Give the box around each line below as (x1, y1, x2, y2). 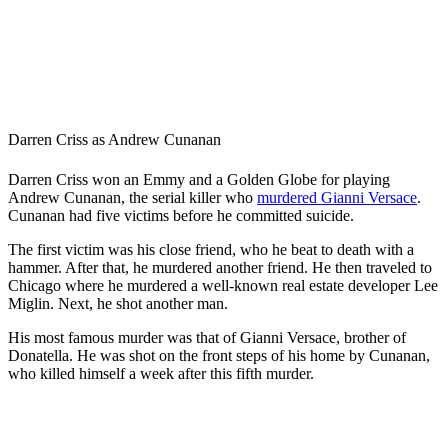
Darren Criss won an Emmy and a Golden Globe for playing (8, 170, 390, 188)
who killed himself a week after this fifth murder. (8, 364, 322, 382)
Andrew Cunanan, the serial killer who (8, 188, 257, 206)
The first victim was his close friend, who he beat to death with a (8, 240, 414, 258)
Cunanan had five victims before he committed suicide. (8, 206, 358, 224)
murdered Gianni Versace (257, 188, 417, 206)
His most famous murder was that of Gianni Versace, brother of (8, 328, 406, 346)
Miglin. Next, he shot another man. (8, 294, 232, 312)
